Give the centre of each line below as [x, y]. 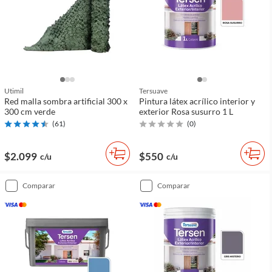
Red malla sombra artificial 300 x [66, 101]
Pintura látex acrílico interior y [197, 101]
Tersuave [153, 91]
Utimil [14, 91]
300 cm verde [30, 112]
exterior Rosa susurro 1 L [186, 112]
